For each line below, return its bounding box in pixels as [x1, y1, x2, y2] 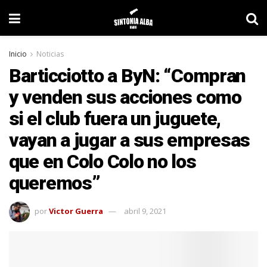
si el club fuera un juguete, [9, 107, 221, 130]
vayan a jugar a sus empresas [9, 129, 250, 151]
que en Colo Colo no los [9, 150, 196, 173]
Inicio [9, 49, 27, 59]
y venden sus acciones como [9, 86, 241, 108]
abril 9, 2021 [124, 205, 166, 216]
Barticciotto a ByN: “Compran [9, 64, 246, 87]
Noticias [36, 49, 64, 59]
